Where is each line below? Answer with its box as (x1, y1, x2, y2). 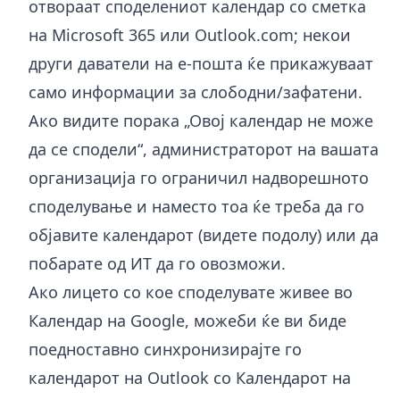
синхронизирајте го (144, 337, 302, 360)
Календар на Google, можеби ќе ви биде (29, 309, 346, 331)
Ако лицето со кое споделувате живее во (29, 280, 353, 303)
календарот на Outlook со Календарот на (29, 366, 351, 388)
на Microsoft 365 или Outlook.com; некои (29, 23, 351, 46)
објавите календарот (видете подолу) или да (29, 223, 379, 246)
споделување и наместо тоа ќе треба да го (29, 195, 364, 217)
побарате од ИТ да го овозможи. (29, 252, 286, 274)
